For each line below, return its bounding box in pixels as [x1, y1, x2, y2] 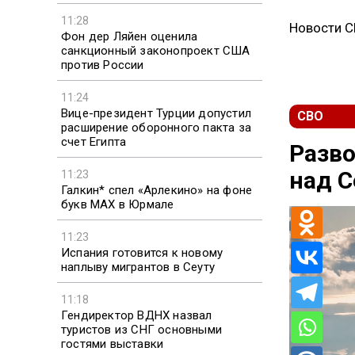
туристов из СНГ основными [61, 322, 222, 337]
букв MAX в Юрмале [61, 197, 174, 212]
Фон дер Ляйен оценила [61, 29, 198, 44]
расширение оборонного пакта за [61, 120, 251, 135]
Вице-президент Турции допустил [61, 105, 251, 120]
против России [61, 57, 144, 72]
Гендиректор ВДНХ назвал [61, 307, 212, 323]
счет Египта [61, 134, 127, 149]
